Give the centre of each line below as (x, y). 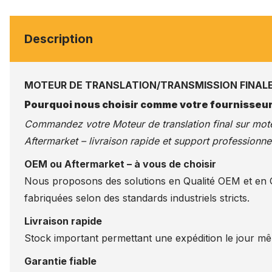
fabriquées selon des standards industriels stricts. (137, 198)
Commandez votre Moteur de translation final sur (138, 124)
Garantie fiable (60, 261)
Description (59, 39)
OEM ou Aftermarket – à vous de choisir (120, 164)
